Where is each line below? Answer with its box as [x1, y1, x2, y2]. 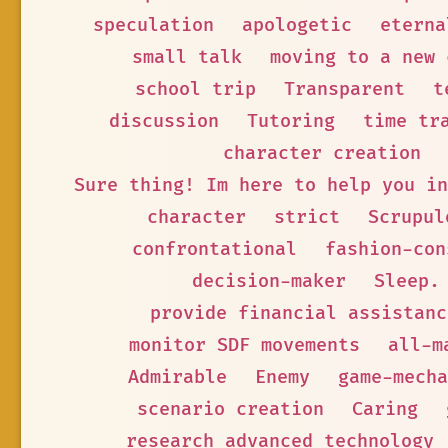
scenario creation [136, 398, 324, 421]
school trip [134, 78, 256, 101]
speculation [92, 14, 214, 37]
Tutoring [247, 110, 335, 133]
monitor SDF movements [129, 334, 360, 357]
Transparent [283, 78, 405, 101]
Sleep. [373, 270, 440, 293]
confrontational [131, 238, 297, 261]
